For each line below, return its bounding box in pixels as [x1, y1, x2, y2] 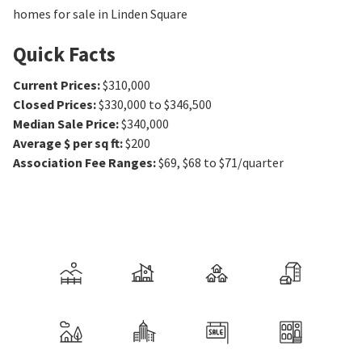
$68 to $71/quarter [183, 154, 284, 171]
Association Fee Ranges [13, 154, 153, 171]
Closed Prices [13, 96, 93, 113]
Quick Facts [13, 41, 116, 68]
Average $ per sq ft [13, 135, 120, 152]
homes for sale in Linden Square [13, 6, 187, 23]
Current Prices [13, 77, 97, 94]
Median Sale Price [13, 116, 116, 133]
